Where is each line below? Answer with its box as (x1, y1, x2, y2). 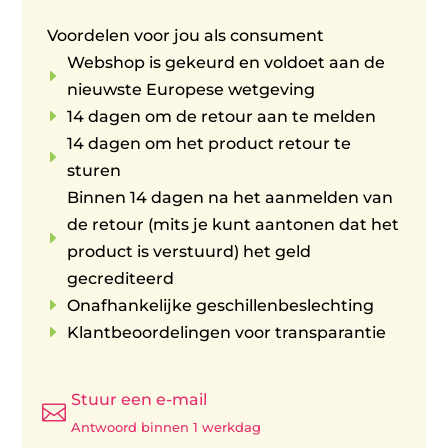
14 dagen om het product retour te (67, 133, 352, 153)
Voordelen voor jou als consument (47, 25, 325, 45)
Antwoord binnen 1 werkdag (71, 418, 262, 435)
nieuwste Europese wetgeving (67, 79, 316, 99)
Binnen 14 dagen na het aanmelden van (67, 187, 394, 207)
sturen (67, 160, 122, 180)
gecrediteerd (67, 268, 175, 288)
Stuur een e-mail (71, 389, 208, 409)
